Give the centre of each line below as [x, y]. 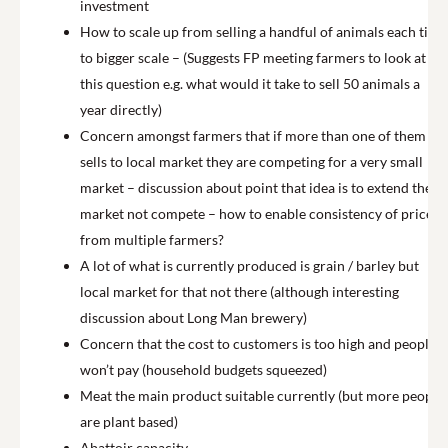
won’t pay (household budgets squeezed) [203, 369]
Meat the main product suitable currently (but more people [262, 395]
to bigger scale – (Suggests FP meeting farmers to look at [253, 57]
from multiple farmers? [153, 239]
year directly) [122, 109]
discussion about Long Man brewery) [193, 317]
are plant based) [129, 421]
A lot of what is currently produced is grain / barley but [249, 265]
